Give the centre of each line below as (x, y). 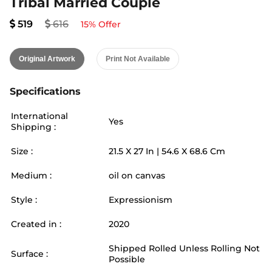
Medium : (31, 175)
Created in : (36, 224)
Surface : (29, 254)
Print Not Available (138, 59)
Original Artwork (47, 59)
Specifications (45, 91)
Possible (127, 259)
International (39, 116)
